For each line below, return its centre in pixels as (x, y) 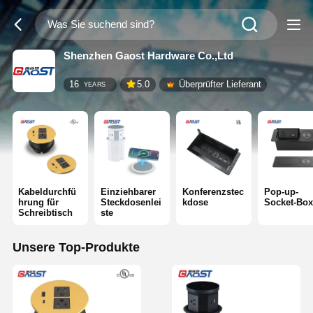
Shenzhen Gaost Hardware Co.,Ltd (148, 55)
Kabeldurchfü (48, 192)
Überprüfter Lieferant (220, 85)
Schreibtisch (46, 213)
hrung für (39, 203)
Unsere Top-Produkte (76, 248)
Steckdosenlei (131, 203)
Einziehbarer (128, 192)
